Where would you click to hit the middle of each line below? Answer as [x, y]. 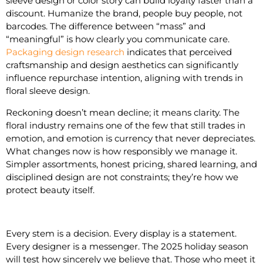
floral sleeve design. [48, 91]
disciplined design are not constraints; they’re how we [122, 177]
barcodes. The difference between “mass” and [106, 26]
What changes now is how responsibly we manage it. [122, 151]
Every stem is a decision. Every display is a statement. [121, 233]
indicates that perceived [178, 52]
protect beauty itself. [50, 190]
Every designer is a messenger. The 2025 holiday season [127, 246]
